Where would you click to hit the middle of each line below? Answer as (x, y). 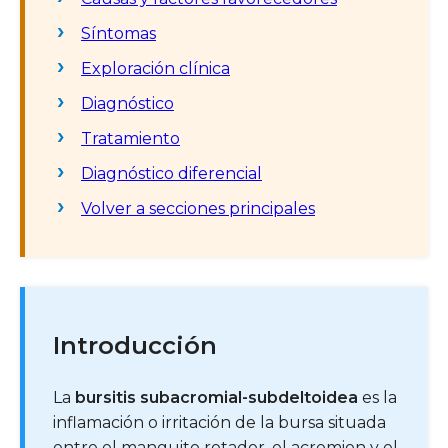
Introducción (135, 345)
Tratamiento (130, 138)
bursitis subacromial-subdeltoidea (216, 397)
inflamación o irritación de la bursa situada (219, 422)
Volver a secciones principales (198, 208)
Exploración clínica (155, 68)
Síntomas (118, 33)
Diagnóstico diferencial (171, 173)
